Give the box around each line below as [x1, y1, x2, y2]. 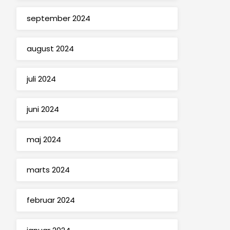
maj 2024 [26, 134, 61, 145]
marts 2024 [26, 164, 70, 176]
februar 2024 [26, 195, 75, 206]
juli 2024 [26, 73, 56, 85]
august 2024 [26, 43, 74, 54]
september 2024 [26, 13, 90, 24]
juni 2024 [26, 104, 59, 115]
